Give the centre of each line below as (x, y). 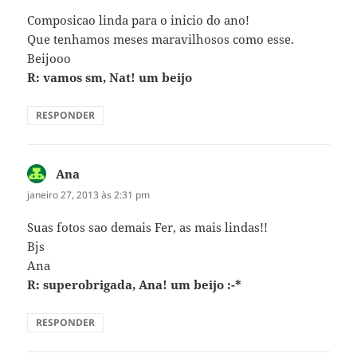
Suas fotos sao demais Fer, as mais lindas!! (148, 228)
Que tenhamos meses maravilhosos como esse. (161, 39)
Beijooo (49, 58)
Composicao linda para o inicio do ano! (139, 20)
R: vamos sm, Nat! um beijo (110, 77)
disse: (96, 173)
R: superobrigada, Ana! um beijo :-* (135, 285)
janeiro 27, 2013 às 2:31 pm (89, 194)
